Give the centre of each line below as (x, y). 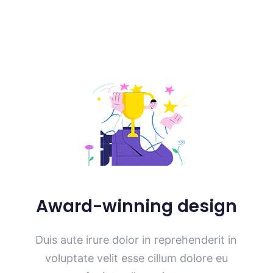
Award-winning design (136, 207)
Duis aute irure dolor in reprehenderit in (136, 240)
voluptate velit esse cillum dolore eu (136, 258)
